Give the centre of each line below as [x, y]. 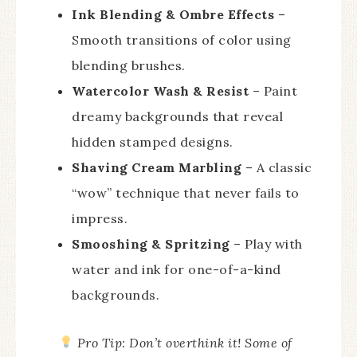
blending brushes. [129, 65]
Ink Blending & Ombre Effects [173, 14]
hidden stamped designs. [153, 141]
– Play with [266, 243]
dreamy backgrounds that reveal [177, 116]
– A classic [277, 167]
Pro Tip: [101, 342]
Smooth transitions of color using [182, 39]
